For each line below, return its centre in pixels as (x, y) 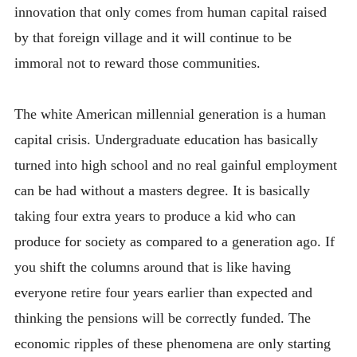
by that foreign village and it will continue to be (153, 37)
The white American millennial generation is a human (170, 114)
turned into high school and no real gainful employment (175, 165)
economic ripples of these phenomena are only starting (172, 344)
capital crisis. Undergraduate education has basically (166, 140)
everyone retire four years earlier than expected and (163, 293)
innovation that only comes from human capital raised (170, 12)
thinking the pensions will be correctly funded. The (162, 318)
